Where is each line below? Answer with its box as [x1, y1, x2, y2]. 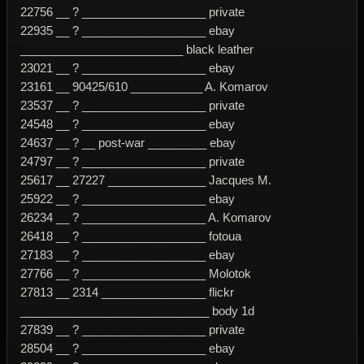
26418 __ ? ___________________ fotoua [20, 228, 241, 243]
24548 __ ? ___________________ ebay [20, 116, 235, 131]
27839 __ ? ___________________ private [20, 322, 245, 336]
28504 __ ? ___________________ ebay [20, 340, 235, 355]
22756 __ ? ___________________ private [20, 4, 245, 19]
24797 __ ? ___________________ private [20, 154, 245, 168]
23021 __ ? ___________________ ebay [20, 60, 235, 75]
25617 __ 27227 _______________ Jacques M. [20, 172, 271, 187]
